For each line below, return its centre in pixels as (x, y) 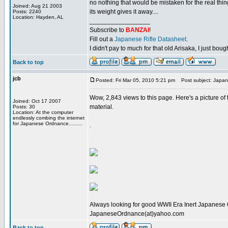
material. (102, 107)
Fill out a (102, 39)
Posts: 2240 (27, 11)
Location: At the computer (43, 112)
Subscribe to (108, 30)
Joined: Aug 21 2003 (37, 6)
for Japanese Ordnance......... (48, 123)
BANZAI (137, 30)
